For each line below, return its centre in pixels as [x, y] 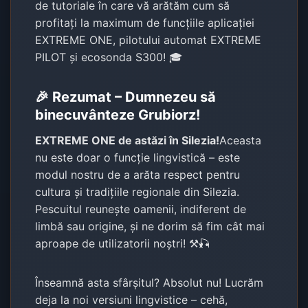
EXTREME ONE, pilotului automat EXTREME [148, 40]
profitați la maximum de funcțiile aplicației [145, 22]
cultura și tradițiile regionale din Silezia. [137, 191]
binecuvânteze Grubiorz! [118, 114]
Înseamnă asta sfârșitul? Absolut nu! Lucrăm [150, 282]
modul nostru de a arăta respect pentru [138, 174]
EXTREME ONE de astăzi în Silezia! [128, 140]
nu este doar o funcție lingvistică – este [138, 157]
